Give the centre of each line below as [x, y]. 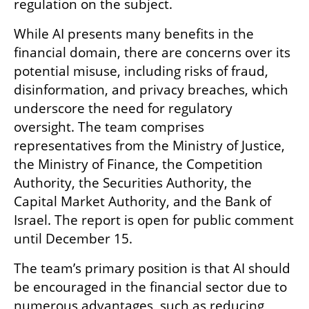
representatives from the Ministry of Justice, [149, 146]
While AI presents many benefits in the [134, 34]
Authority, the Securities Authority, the [133, 183]
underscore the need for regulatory [123, 109]
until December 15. [73, 239]
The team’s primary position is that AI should [152, 269]
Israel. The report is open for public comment [154, 220]
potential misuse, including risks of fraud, [141, 71]
